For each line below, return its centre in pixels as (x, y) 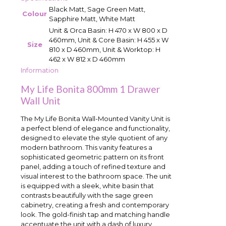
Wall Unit (41, 100)
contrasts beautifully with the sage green (87, 195)
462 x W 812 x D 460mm (87, 59)
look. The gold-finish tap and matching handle (95, 215)
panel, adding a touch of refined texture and (93, 167)
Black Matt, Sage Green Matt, (97, 9)
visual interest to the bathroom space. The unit (96, 176)
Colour (35, 13)
